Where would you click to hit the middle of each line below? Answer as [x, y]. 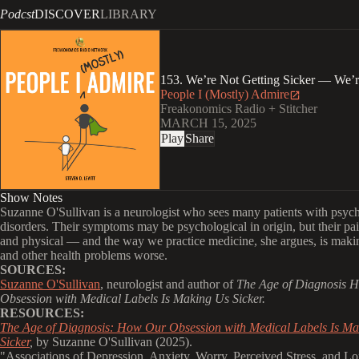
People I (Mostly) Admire [225, 94]
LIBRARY [129, 14]
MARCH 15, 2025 [208, 123]
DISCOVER [67, 14]
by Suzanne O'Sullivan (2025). [114, 342]
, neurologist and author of [168, 284]
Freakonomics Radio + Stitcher [239, 109]
